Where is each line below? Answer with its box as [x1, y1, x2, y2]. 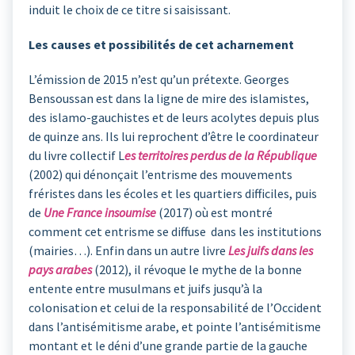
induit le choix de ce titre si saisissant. [29, 2, 231, 18]
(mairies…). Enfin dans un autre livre [29, 242, 228, 259]
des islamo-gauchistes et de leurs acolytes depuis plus [29, 109, 319, 126]
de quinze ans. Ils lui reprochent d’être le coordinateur [29, 128, 319, 145]
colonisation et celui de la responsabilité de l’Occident [29, 300, 322, 316]
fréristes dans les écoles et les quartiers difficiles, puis [29, 185, 317, 202]
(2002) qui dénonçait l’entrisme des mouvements [29, 166, 292, 183]
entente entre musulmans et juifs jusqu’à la [29, 281, 262, 297]
